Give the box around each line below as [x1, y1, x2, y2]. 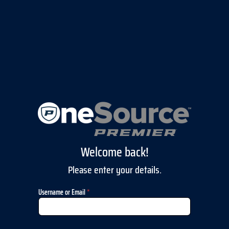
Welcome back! [80, 141, 149, 162]
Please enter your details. [67, 161, 162, 178]
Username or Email [38, 186, 87, 198]
